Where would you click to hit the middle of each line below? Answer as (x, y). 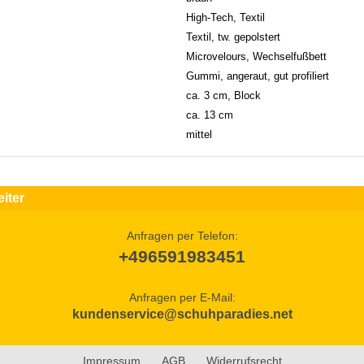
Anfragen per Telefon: (182, 235)
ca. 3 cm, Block (223, 95)
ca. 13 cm (210, 115)
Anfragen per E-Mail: (182, 297)
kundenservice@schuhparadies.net (182, 314)
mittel (199, 134)
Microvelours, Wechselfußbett (256, 56)
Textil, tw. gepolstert (233, 37)
